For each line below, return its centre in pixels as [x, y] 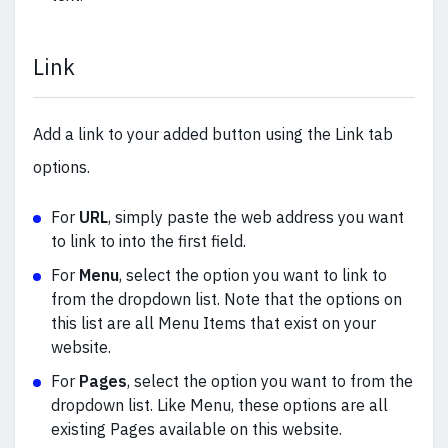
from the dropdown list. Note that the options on [226, 299]
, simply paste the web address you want [256, 217]
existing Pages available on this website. [196, 429]
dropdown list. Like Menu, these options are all [219, 405]
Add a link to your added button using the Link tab [213, 134]
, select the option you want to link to [253, 275]
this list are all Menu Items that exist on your [213, 323]
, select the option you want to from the [270, 381]
